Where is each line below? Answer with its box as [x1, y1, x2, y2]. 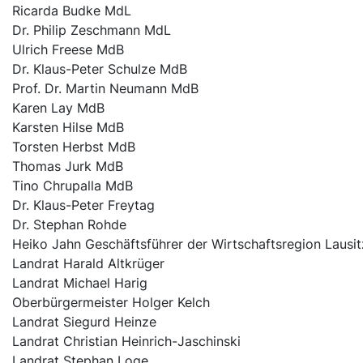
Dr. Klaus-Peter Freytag [12, 197, 155, 214]
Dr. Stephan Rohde [12, 216, 126, 233]
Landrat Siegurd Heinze [12, 314, 156, 331]
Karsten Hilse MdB [12, 119, 124, 136]
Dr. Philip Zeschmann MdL [12, 22, 171, 39]
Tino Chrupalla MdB [12, 177, 133, 194]
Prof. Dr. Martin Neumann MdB [12, 80, 199, 97]
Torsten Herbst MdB [12, 139, 135, 156]
